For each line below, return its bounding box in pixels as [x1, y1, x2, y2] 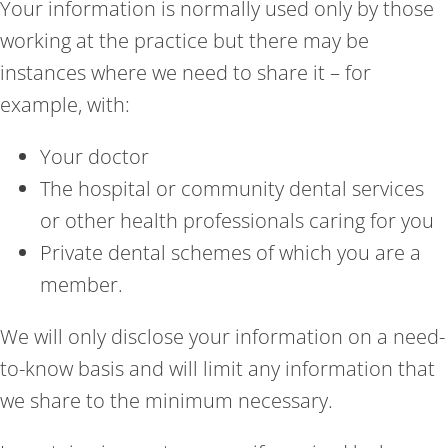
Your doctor [40, 142, 149, 170]
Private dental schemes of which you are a [40, 238, 421, 266]
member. [40, 270, 123, 298]
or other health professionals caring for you [40, 206, 434, 234]
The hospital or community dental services [40, 174, 424, 202]
